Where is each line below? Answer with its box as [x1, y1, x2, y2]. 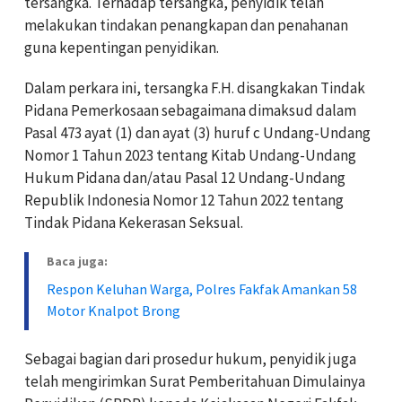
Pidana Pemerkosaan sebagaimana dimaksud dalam [24, 100, 356, 120]
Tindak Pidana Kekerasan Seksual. [24, 212, 243, 232]
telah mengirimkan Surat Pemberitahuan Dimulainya [24, 371, 365, 391]
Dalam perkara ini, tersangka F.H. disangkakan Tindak [24, 77, 365, 98]
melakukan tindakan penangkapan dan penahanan [24, 14, 348, 35]
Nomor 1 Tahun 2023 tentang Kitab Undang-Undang [24, 144, 356, 165]
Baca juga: [47, 252, 108, 269]
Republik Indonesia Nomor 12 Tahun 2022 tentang [24, 189, 344, 210]
